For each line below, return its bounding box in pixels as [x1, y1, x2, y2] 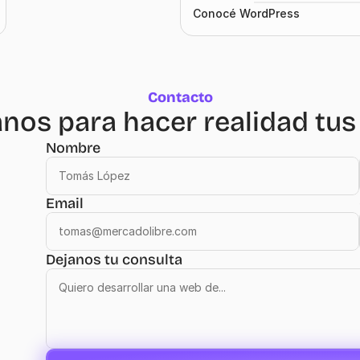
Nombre [46, 138, 100, 157]
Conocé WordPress [193, 6, 300, 20]
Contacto [147, 88, 213, 106]
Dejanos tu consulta [46, 251, 182, 268]
